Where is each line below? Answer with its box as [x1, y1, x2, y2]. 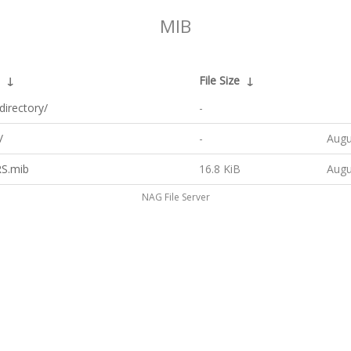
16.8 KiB [199, 161, 241, 176]
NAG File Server [141, 190, 210, 204]
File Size [199, 73, 240, 88]
